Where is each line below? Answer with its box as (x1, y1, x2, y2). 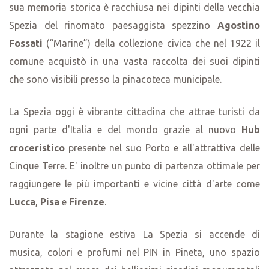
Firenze (69, 196, 104, 207)
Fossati (9, 37, 43, 49)
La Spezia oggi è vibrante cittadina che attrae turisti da (9, 106, 260, 117)
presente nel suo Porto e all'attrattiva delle (65, 142, 260, 153)
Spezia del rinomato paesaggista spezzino (9, 19, 217, 31)
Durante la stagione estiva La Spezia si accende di (9, 228, 260, 240)
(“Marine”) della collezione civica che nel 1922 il (43, 37, 260, 49)
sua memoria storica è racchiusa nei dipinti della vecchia (9, 1, 260, 13)
